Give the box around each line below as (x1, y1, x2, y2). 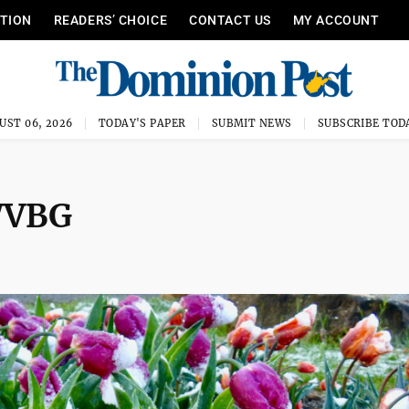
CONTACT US (189, 13, 271, 27)
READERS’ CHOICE (53, 13, 168, 27)
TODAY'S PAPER (98, 117, 186, 130)
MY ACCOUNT (292, 13, 380, 27)
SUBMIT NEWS (211, 117, 292, 130)
